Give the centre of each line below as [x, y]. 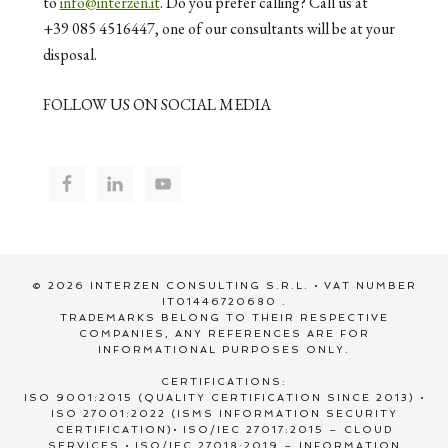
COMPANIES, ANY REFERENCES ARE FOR [224, 333]
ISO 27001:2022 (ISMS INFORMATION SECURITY [224, 413]
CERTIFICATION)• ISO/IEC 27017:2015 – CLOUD [224, 429]
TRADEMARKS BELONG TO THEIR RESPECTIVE [224, 317]
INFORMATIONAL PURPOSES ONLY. [224, 349]
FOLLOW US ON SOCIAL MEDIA [156, 104]
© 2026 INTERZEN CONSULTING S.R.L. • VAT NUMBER [224, 285]
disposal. [69, 54]
